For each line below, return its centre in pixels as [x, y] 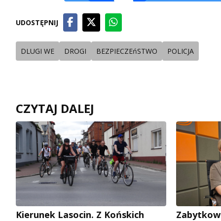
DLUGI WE [37, 51]
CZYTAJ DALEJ [55, 109]
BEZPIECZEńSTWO [127, 51]
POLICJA [181, 51]
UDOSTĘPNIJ [37, 23]
